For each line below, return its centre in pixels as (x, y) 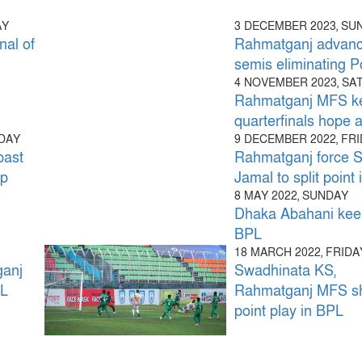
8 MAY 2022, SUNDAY (292, 196)
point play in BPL (289, 311)
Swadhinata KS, (286, 271)
